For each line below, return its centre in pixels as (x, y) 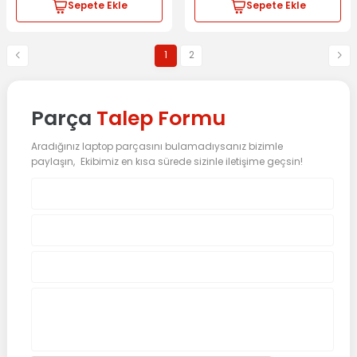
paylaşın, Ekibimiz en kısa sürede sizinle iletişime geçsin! (167, 161)
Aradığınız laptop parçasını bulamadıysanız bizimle (157, 146)
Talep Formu (161, 118)
